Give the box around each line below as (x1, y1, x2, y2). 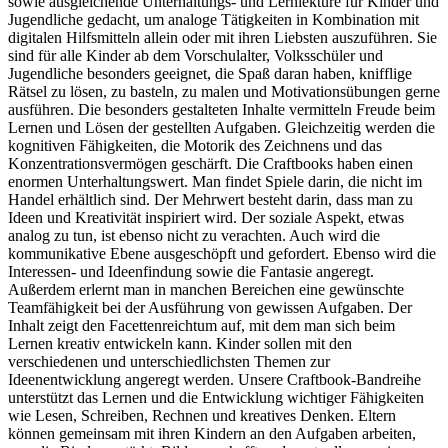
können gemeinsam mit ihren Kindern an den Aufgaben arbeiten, (8, 424, 416, 442)
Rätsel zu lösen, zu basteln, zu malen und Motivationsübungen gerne (8, 82, 440, 100)
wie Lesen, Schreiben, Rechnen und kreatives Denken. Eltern (8, 406, 396, 424)
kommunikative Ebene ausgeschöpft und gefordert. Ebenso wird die (8, 244, 436, 262)
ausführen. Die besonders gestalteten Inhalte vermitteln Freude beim (8, 100, 435, 118)
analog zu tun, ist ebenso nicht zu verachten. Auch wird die (8, 226, 380, 244)
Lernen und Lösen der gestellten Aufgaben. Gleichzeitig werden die (8, 118, 435, 136)
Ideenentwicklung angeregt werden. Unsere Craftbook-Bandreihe (8, 370, 421, 388)
